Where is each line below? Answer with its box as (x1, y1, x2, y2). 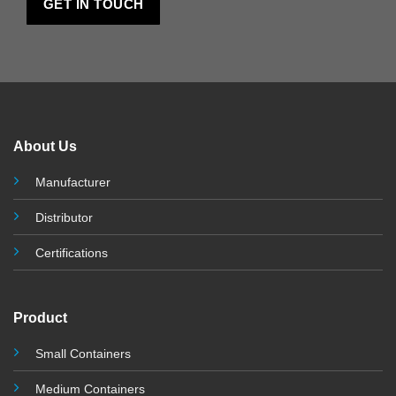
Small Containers (34, 346, 131, 361)
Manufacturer (34, 175, 110, 190)
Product (12, 309, 67, 325)
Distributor (34, 210, 93, 225)
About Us (12, 139, 77, 155)
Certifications (34, 246, 108, 261)
